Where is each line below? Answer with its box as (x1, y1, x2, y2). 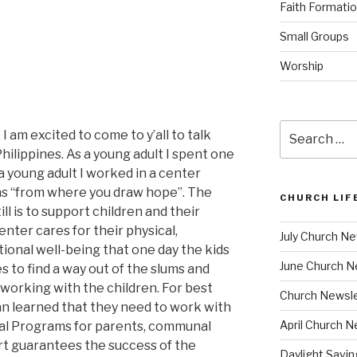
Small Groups (279, 29, 349, 43)
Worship (279, 59, 324, 73)
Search (278, 121, 320, 135)
